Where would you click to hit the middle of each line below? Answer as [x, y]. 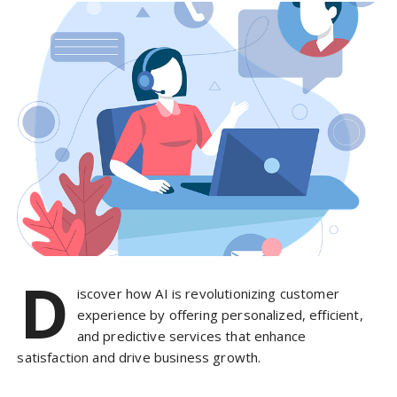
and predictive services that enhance [191, 336]
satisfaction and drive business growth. [139, 358]
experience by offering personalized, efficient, [220, 315]
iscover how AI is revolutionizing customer [208, 294]
